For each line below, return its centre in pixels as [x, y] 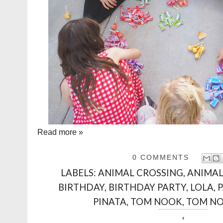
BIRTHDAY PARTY [147, 187]
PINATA [110, 201]
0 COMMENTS [161, 158]
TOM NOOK [156, 201]
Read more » [60, 132]
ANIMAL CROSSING [141, 172]
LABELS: [80, 172]
